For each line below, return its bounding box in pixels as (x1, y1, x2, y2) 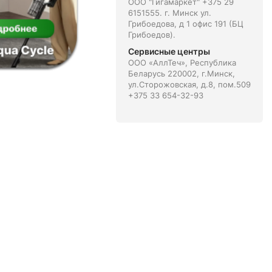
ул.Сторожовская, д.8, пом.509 (127, 80, 251, 89)
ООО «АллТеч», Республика (127, 58, 236, 67)
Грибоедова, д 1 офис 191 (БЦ (127, 19, 243, 29)
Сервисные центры (127, 46, 210, 56)
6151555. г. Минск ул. (127, 8, 211, 18)
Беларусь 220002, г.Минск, (127, 69, 235, 78)
